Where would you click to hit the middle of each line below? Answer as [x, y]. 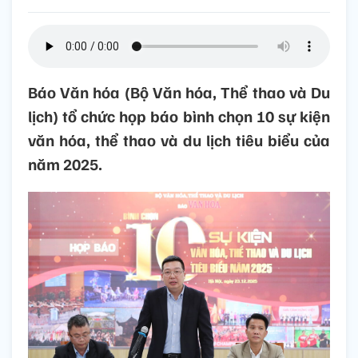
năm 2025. [65, 164]
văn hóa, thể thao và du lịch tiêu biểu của [179, 140]
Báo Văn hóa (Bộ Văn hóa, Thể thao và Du [179, 92]
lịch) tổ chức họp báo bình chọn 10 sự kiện [179, 116]
